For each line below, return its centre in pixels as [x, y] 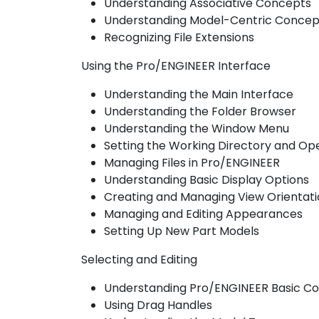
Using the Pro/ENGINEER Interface [176, 66]
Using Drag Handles [158, 305]
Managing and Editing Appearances [203, 214]
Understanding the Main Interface [199, 94]
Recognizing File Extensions [179, 37]
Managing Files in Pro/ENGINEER [192, 163]
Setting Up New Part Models [182, 231]
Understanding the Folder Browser [200, 111]
